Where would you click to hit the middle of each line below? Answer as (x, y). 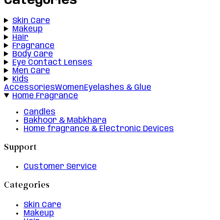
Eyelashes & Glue (118, 87)
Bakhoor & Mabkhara (65, 120)
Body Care (32, 54)
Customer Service (60, 167)
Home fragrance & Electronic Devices (99, 129)
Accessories (29, 87)
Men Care (31, 71)
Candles (40, 112)
